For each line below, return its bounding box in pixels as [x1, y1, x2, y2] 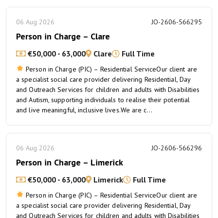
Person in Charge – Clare [16, 31, 110, 42]
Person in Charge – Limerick [16, 157, 123, 168]
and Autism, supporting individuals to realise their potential [16, 95, 190, 104]
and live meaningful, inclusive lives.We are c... [16, 106, 152, 114]
